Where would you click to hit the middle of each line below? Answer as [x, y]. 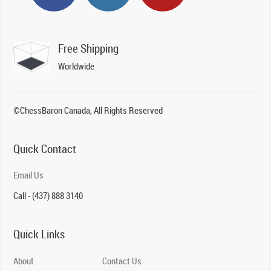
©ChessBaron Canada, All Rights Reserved [88, 110]
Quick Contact [45, 149]
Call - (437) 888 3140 [48, 196]
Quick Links [39, 234]
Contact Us [122, 261]
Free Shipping [89, 49]
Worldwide [77, 66]
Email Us [29, 175]
